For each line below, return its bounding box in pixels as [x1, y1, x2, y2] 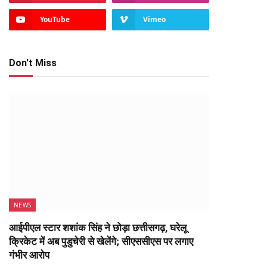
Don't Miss [9, 57, 57, 69]
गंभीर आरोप [9, 249, 49, 261]
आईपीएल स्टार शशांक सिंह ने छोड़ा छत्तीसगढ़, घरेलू [9, 222, 187, 234]
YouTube [40, 14, 70, 24]
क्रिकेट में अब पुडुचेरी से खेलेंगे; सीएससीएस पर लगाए [9, 235, 193, 247]
